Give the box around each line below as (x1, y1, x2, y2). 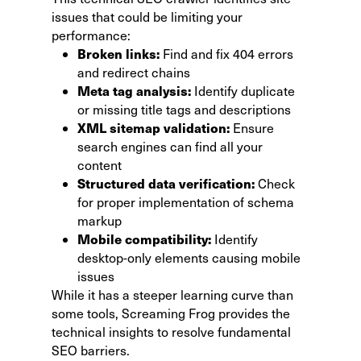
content (77, 156, 122, 173)
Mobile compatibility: (77, 229, 211, 248)
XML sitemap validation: (77, 118, 230, 137)
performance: (52, 26, 131, 44)
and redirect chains (77, 63, 190, 81)
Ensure (230, 118, 274, 136)
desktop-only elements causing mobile (77, 248, 301, 266)
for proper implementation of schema (77, 193, 294, 210)
